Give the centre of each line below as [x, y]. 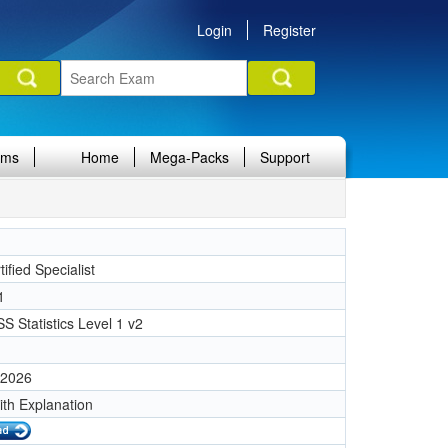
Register [289, 30]
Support [285, 157]
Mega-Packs [189, 157]
